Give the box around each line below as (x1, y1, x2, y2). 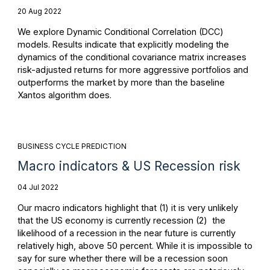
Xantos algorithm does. (17, 90, 111, 101)
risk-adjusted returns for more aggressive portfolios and (17, 64, 248, 75)
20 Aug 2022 (17, 6, 61, 16)
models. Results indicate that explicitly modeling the (17, 39, 229, 50)
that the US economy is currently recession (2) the (17, 215, 225, 226)
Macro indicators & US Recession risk (17, 158, 240, 174)
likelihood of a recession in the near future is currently (17, 228, 236, 239)
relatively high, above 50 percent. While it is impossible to (17, 240, 253, 251)
